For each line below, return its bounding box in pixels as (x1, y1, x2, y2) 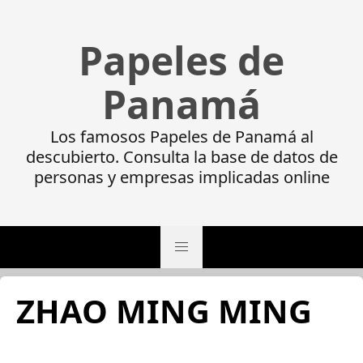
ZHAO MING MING (16, 288, 312, 333)
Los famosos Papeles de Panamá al (49, 126, 314, 147)
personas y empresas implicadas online (33, 166, 330, 188)
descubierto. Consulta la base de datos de (25, 146, 338, 168)
